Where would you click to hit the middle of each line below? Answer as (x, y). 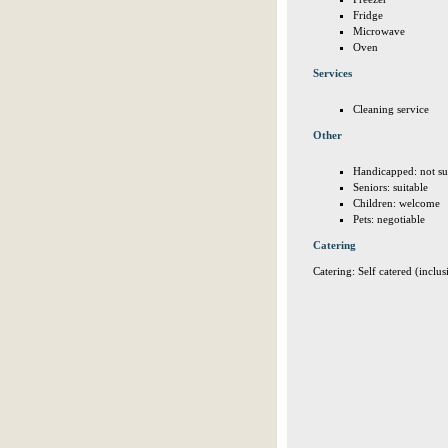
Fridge (368, 15)
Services (332, 73)
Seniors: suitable (390, 187)
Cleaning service (391, 109)
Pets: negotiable (389, 219)
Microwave (379, 31)
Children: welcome (396, 203)
